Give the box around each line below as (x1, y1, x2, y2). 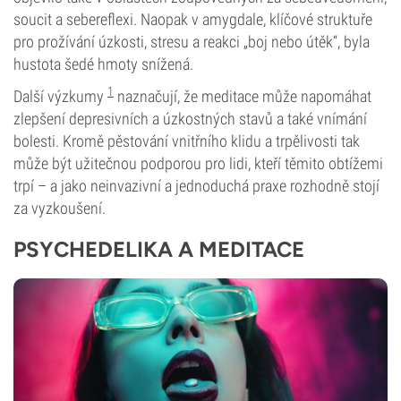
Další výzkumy (13, 87, 107, 106)
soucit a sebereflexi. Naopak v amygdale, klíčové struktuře (13, 10, 372, 29)
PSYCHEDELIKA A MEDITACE (13, 236, 304, 262)
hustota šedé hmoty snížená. (13, 55, 193, 73)
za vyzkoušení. (13, 199, 106, 218)
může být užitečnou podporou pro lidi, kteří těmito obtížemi (13, 154, 383, 173)
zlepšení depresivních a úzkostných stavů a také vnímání (13, 109, 367, 128)
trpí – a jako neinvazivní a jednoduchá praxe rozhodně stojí (13, 176, 380, 195)
